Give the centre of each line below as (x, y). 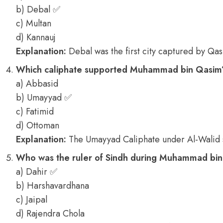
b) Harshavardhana (53, 186)
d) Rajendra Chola (50, 214)
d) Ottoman (38, 125)
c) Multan (34, 23)
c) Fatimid (35, 111)
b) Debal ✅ (38, 9)
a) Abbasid (37, 84)
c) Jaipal (32, 200)
